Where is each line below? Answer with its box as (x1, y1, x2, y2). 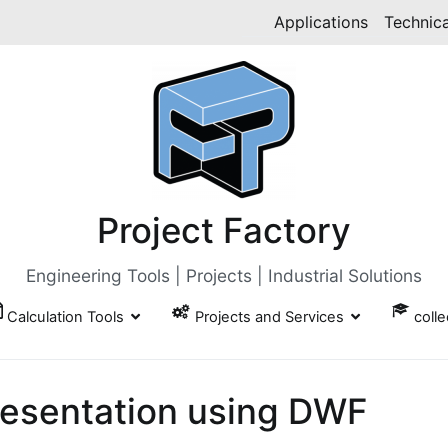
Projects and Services (194, 308, 344, 326)
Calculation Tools (7, 308, 125, 326)
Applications (274, 12, 368, 32)
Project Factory (97, 209, 351, 251)
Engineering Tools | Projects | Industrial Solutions (26, 265, 422, 286)
